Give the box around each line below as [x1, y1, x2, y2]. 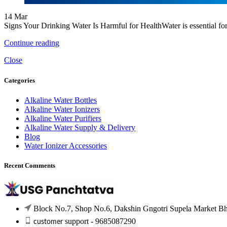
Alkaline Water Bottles [24, 95, 97, 104]
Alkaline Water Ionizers [24, 104, 100, 113]
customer [33, 218, 63, 226]
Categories [4, 76, 35, 84]
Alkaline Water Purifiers [24, 113, 101, 123]
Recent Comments [4, 161, 55, 169]
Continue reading [4, 39, 59, 48]
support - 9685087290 [63, 217, 136, 226]
